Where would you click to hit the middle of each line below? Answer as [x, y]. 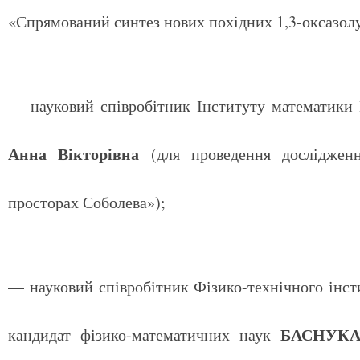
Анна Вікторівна [74, 154]
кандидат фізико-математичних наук [140, 335]
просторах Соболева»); [87, 202]
